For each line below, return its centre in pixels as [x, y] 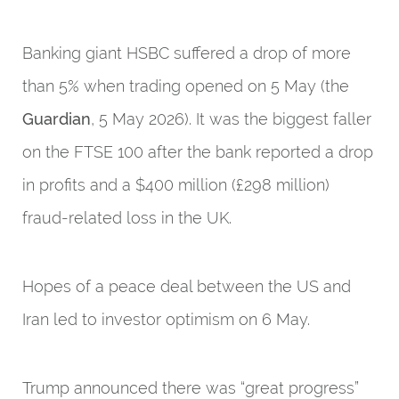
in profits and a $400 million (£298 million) [176, 185]
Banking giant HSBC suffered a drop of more [187, 53]
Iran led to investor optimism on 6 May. [166, 319]
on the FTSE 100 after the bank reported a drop [198, 152]
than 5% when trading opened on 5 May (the [186, 86]
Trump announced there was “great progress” [191, 388]
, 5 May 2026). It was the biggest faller [231, 119]
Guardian [57, 119]
